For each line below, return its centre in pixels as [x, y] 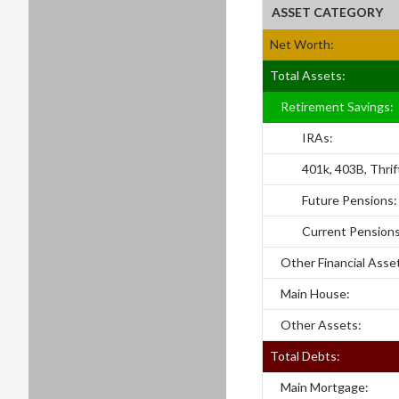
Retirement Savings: [332, 106]
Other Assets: [316, 325]
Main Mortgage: [319, 387]
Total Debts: [305, 356]
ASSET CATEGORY [327, 12]
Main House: [310, 293]
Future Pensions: [334, 200]
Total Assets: [308, 75]
